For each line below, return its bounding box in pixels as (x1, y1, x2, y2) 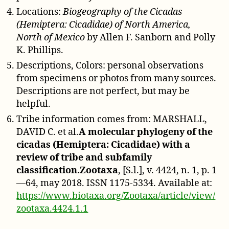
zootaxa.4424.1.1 (16, 202, 88, 215)
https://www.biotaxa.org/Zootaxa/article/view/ (16, 190, 216, 202)
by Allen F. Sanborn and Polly (85, 31, 216, 43)
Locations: (16, 6, 63, 18)
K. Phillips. (16, 44, 64, 56)
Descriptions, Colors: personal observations (16, 59, 204, 72)
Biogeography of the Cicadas (63, 6, 182, 18)
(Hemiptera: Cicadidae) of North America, (16, 18, 191, 31)
